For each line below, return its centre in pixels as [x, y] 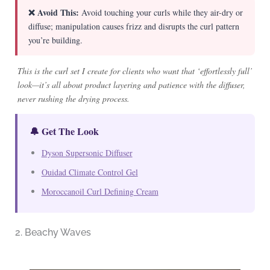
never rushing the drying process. [73, 98]
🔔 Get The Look [64, 131]
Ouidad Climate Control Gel [89, 172]
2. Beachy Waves [53, 232]
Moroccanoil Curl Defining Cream [100, 191]
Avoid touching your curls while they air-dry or [161, 12]
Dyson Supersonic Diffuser [87, 152]
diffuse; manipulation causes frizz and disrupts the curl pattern [133, 26]
